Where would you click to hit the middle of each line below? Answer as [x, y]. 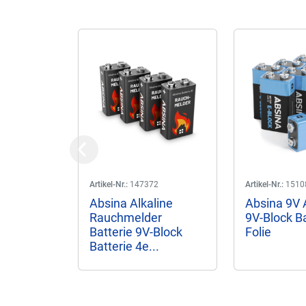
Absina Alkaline [131, 203]
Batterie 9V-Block [136, 232]
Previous [104, 156]
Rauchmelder [126, 218]
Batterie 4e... [124, 246]
